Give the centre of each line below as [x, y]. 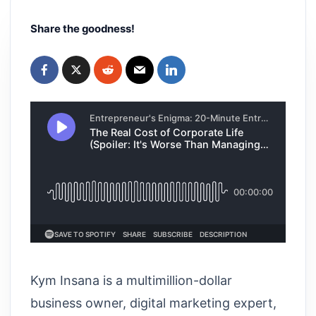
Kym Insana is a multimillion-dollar [131, 280]
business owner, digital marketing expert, [153, 303]
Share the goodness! [83, 29]
